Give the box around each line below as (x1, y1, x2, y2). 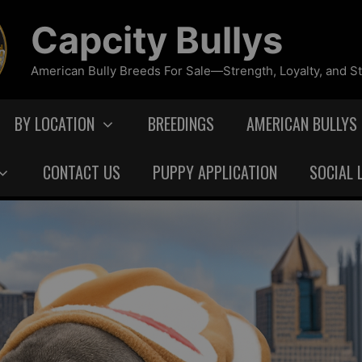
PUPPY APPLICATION (153, 159, 277, 184)
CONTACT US (43, 159, 120, 184)
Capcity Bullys (30, 18, 283, 63)
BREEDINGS (148, 111, 214, 136)
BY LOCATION (15, 111, 95, 136)
